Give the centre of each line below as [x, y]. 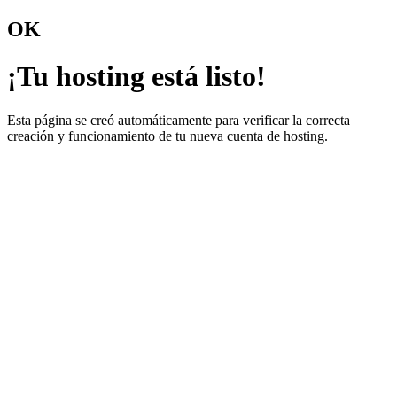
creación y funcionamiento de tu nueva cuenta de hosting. [167, 136]
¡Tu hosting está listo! [136, 77]
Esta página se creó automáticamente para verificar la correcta [179, 120]
